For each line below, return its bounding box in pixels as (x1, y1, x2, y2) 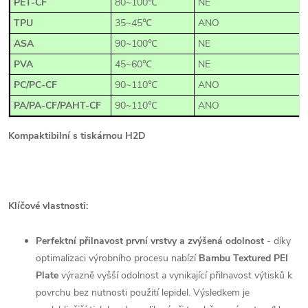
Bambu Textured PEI (199, 251, 288, 265)
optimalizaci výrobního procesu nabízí (36, 251, 196, 265)
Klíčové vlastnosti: (8, 199, 88, 212)
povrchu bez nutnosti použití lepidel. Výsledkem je (36, 285, 250, 299)
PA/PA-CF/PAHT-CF (14, 98, 101, 112)
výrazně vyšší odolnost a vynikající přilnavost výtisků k (61, 268, 292, 282)
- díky (267, 234, 291, 247)
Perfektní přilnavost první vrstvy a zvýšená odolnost (36, 234, 264, 247)
